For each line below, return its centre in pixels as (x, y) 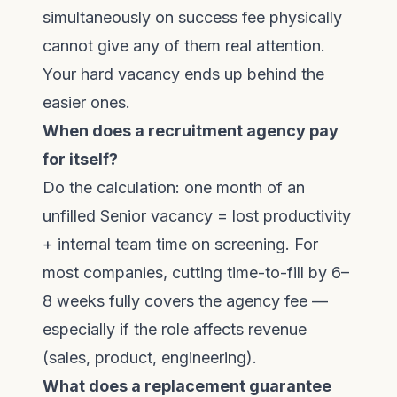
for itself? (80, 159)
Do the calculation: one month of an (174, 187)
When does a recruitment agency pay (191, 131)
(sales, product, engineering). (150, 358)
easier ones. (86, 102)
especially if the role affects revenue (175, 329)
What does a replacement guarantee (187, 386)
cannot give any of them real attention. (184, 46)
